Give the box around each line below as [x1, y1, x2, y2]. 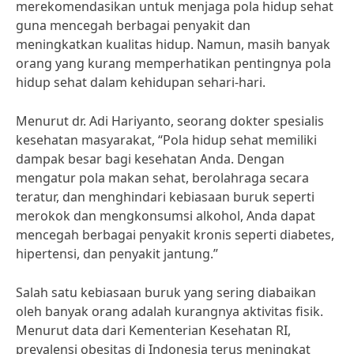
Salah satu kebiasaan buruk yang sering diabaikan [16, 284, 316, 301]
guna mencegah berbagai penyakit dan [16, 17, 250, 34]
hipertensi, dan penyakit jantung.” [16, 245, 218, 262]
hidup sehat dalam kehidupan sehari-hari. [16, 73, 265, 91]
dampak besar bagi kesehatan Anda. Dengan [16, 150, 284, 168]
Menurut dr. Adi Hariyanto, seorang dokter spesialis [16, 112, 324, 130]
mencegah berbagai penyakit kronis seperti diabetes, [16, 226, 334, 243]
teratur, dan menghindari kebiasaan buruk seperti [16, 188, 314, 205]
